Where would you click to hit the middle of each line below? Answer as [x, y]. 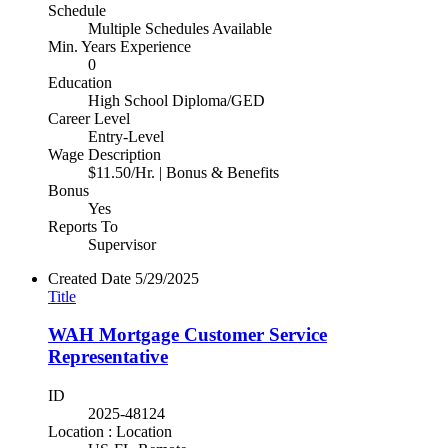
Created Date [89, 278]
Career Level [89, 118]
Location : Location [110, 432]
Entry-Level [126, 136]
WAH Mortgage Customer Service [187, 335]
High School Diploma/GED [176, 100]
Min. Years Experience [119, 46]
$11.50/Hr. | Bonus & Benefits [183, 172]
